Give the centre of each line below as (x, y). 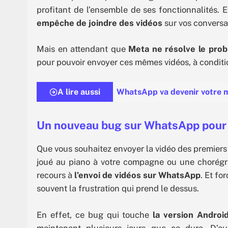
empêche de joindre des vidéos (99, 23)
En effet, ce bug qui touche (95, 215)
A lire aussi (79, 92)
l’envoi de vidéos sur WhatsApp (137, 175)
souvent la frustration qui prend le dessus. (118, 189)
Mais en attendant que (83, 49)
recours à (55, 175)
